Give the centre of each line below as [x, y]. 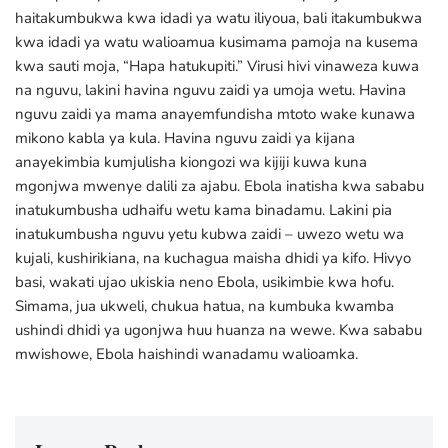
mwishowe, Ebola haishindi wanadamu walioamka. [186, 354]
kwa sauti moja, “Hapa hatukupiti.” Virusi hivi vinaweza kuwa [217, 66]
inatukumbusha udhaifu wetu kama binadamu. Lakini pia [203, 210]
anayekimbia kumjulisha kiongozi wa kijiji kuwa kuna [191, 162]
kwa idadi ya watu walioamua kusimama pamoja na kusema [216, 42]
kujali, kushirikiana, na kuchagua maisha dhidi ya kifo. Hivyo [213, 258]
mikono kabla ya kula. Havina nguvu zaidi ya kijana [185, 138]
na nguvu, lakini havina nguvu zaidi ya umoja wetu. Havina [210, 90]
